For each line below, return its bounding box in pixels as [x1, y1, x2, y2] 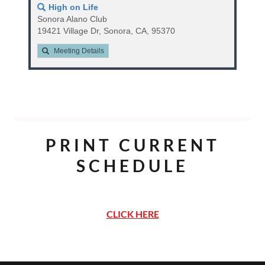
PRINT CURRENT [46, 135, 220, 155]
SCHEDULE [76, 156, 189, 176]
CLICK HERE [106, 208, 159, 219]
